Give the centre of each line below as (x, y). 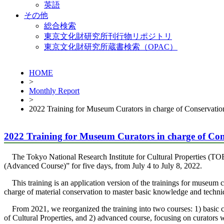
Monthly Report (54, 90)
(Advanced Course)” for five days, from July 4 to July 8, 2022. (103, 166)
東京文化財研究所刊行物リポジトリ (108, 36)
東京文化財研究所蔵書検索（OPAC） (111, 46)
